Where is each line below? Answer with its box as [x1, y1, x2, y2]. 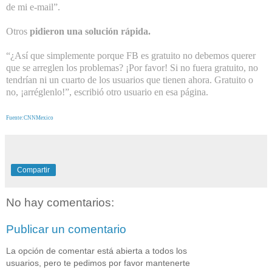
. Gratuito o [209, 75, 253, 86]
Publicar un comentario [6, 222, 126, 236]
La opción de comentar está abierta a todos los [6, 246, 187, 256]
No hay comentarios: [6, 196, 114, 209]
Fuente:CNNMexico [6, 115, 53, 121]
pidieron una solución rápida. [30, 26, 151, 37]
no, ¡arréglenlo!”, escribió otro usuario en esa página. [6, 87, 208, 98]
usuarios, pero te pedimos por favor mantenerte [6, 258, 190, 268]
